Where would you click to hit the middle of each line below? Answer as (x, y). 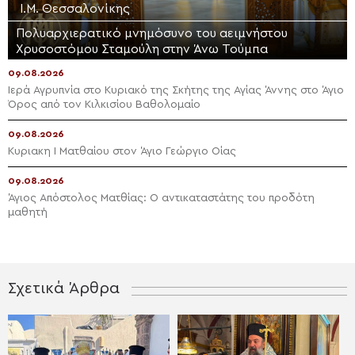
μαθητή (28, 213)
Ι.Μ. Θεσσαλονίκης (75, 9)
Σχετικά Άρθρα (64, 289)
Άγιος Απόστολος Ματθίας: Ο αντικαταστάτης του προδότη (161, 198)
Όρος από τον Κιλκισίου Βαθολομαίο (104, 105)
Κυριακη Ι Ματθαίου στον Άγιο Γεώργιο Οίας (122, 152)
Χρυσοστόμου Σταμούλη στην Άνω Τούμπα (142, 50)
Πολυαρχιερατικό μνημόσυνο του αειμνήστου (152, 34)
